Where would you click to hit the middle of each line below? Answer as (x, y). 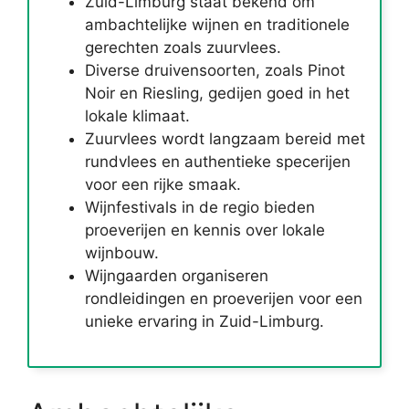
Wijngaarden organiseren (177, 276)
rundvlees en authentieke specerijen (218, 162)
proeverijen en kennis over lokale (205, 230)
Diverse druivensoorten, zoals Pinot (215, 70)
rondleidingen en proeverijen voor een (224, 299)
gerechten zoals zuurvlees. (183, 47)
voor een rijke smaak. (163, 184)
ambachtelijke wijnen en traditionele (217, 25)
